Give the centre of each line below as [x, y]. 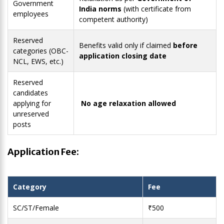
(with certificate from [156, 9]
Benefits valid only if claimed [126, 45]
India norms [100, 9]
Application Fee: [43, 152]
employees [31, 14]
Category [30, 187]
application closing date [123, 56]
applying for [32, 103]
